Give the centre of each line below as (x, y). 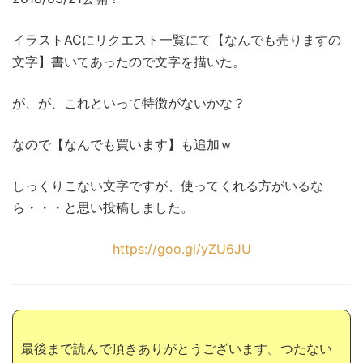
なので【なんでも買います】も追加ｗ (122, 145)
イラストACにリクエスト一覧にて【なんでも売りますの (177, 40)
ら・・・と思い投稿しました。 (103, 208)
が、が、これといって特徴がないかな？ (129, 103)
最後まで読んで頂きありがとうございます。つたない (177, 349)
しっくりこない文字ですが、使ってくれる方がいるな (168, 186)
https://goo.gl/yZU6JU (181, 249)
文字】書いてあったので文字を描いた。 (129, 62)
